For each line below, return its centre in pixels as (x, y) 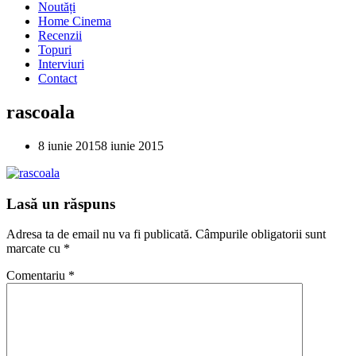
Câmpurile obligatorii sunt (261, 234)
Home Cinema (75, 21)
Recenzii (60, 35)
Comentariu (37, 276)
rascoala (41, 112)
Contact (58, 78)
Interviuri (61, 64)
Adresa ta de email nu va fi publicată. (99, 234)
